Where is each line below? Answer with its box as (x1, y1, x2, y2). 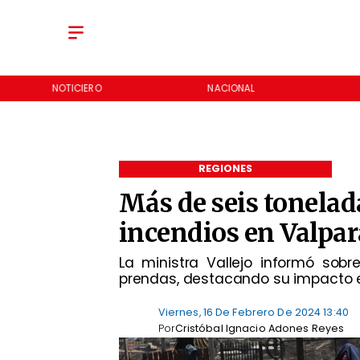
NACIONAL (207, 81, 255, 95)
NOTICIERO (51, 81, 102, 95)
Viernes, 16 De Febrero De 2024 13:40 (157, 305, 349, 319)
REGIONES (198, 162, 253, 176)
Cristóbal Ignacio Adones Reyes (174, 321, 345, 336)
